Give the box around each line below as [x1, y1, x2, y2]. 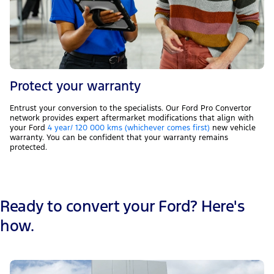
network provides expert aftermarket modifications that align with [10, 113, 254, 124]
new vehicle [210, 123, 256, 133]
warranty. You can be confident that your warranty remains [10, 133, 228, 143]
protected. [10, 143, 47, 153]
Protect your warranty [10, 78, 141, 95]
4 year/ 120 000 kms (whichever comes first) [48, 123, 210, 133]
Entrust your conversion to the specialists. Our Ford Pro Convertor [10, 103, 251, 114]
